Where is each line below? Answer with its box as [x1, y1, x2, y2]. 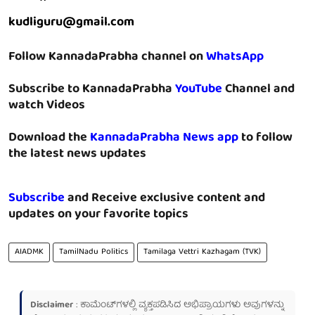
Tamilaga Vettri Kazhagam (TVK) [143, 245, 261, 260]
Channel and [225, 79, 295, 101]
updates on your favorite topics [8, 204, 188, 226]
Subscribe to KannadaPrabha [8, 79, 175, 101]
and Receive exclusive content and [65, 188, 265, 210]
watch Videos [8, 95, 85, 117]
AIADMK [15, 245, 44, 260]
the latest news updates [8, 143, 146, 166]
